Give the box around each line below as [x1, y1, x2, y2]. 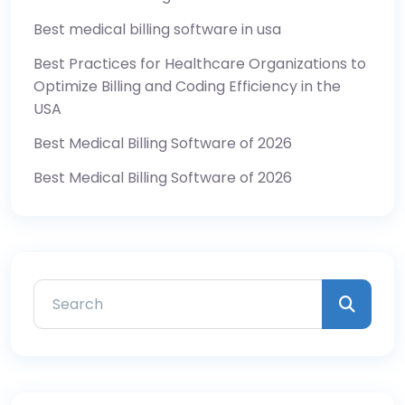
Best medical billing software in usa [33, 18, 281, 40]
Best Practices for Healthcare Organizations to [33, 52, 366, 74]
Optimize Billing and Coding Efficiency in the [33, 75, 341, 97]
